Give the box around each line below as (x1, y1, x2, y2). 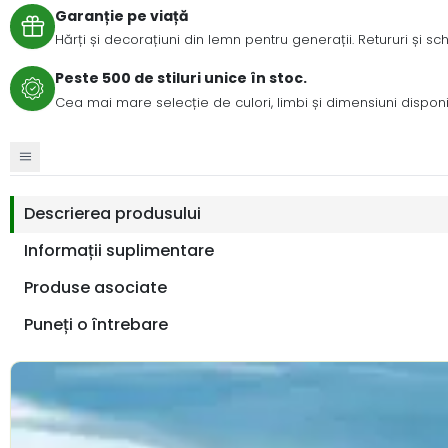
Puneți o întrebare (24, 313, 168, 337)
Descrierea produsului (24, 202, 201, 226)
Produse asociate (24, 276, 167, 300)
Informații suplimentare (24, 239, 214, 263)
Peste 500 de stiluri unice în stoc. (55, 68, 307, 89)
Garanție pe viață (55, 5, 189, 26)
